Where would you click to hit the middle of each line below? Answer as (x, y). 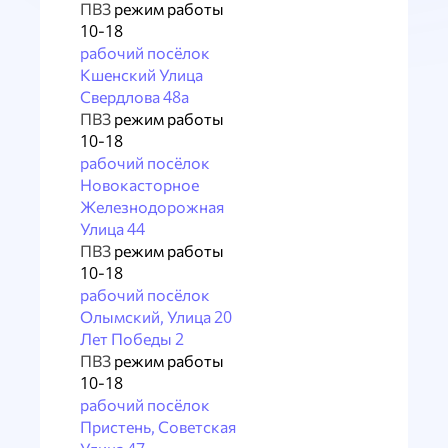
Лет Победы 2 (132, 338)
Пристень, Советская (158, 426)
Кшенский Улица (141, 74)
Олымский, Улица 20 (156, 316)
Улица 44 (112, 228)
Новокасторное (139, 184)
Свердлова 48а (134, 96)
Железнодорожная (152, 206)
